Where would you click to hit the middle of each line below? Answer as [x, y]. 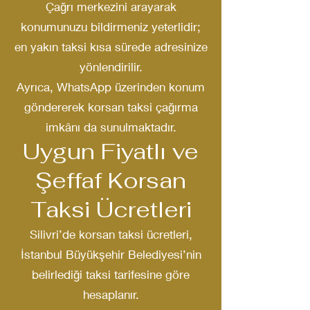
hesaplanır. [111, 294]
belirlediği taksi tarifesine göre [111, 274]
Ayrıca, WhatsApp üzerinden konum [111, 87]
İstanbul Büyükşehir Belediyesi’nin [111, 254]
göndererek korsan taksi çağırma [111, 107]
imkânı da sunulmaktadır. [111, 127]
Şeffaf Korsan [111, 180]
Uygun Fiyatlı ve [111, 151]
